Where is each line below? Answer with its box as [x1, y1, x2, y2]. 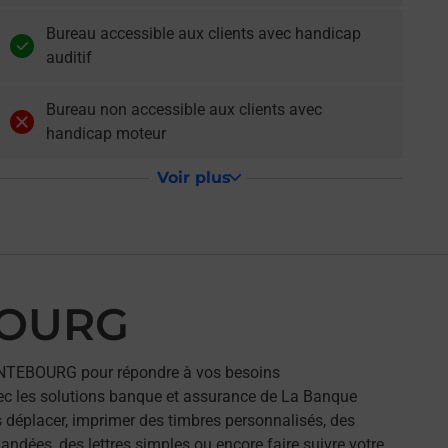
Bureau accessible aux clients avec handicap [45, 24, 361, 43]
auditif [45, 48, 92, 67]
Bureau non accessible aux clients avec [45, 100, 322, 119]
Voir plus [157, 168, 232, 187]
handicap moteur [45, 124, 166, 143]
